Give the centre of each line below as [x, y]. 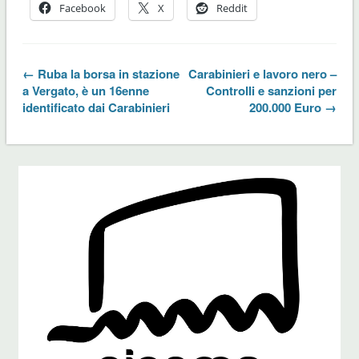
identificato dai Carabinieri [96, 108]
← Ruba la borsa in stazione [101, 74]
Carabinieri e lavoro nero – [263, 74]
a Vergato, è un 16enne [85, 91]
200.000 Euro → [293, 108]
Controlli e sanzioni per [272, 91]
